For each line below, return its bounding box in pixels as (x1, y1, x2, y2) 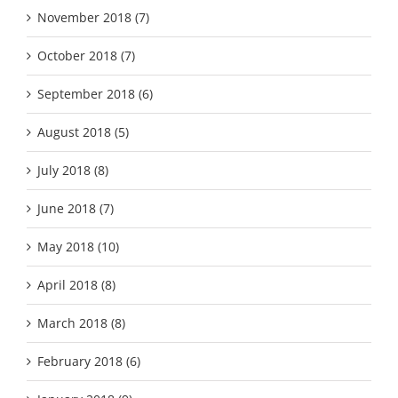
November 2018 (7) (37, 8, 149, 26)
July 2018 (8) (37, 161, 108, 179)
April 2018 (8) (37, 275, 115, 293)
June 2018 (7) (37, 199, 114, 217)
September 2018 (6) (37, 84, 153, 102)
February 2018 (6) (37, 352, 140, 370)
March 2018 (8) (37, 314, 125, 331)
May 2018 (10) (37, 237, 119, 255)
